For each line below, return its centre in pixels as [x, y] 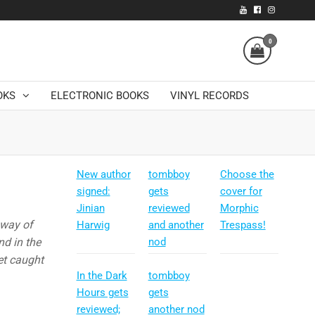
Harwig [93, 225]
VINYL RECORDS [210, 96]
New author [103, 175]
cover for [241, 192]
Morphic [239, 208]
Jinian [90, 208]
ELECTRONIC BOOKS [100, 96]
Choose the [247, 175]
